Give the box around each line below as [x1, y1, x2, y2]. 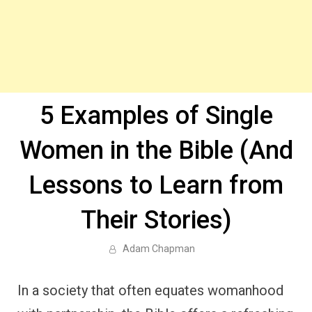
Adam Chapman [122, 243, 195, 254]
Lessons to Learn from [29, 171, 283, 200]
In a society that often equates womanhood [17, 282, 283, 299]
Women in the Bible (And [19, 136, 293, 165]
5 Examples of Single [39, 101, 273, 130]
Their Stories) [81, 205, 231, 235]
